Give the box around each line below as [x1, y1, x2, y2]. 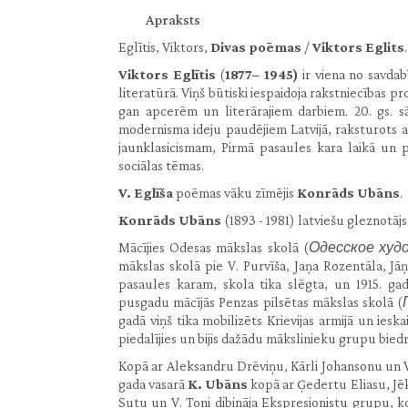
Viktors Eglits [312, 39, 404, 55]
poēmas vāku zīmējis [173, 185, 297, 200]
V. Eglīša [118, 185, 173, 200]
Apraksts [146, 12, 200, 27]
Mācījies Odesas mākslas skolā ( [118, 240, 309, 255]
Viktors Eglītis [118, 66, 220, 82]
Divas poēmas [210, 39, 301, 55]
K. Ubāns [188, 376, 249, 392]
